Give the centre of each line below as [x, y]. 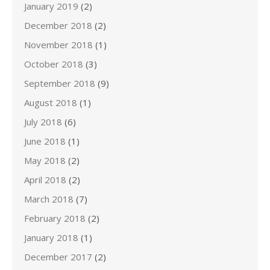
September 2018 [60, 83]
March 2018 [49, 199]
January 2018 [51, 237]
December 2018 [58, 25]
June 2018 [45, 141]
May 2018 [45, 160]
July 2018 [43, 121]
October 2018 [54, 64]
